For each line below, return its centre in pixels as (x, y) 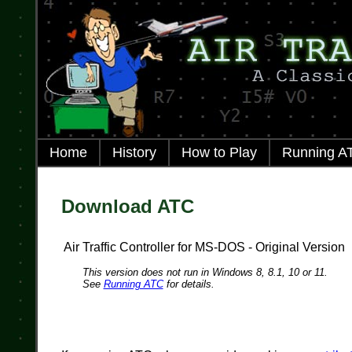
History (134, 152)
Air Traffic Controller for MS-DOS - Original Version (204, 247)
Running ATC (133, 284)
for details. (189, 284)
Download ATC (127, 207)
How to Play (219, 152)
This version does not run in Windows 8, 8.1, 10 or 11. (205, 273)
